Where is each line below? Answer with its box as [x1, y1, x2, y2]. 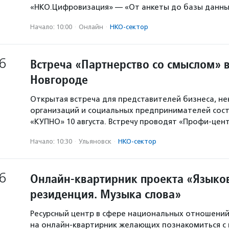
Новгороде [30, 72, 88, 87]
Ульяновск [79, 138, 111, 145]
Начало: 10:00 [30, 23, 72, 31]
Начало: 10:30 [30, 138, 72, 145]
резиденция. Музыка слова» [30, 186, 181, 202]
